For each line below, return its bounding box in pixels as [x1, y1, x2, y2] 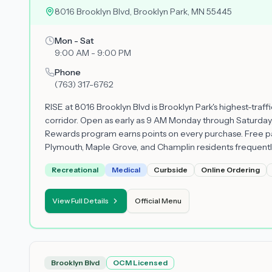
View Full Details [52, 196, 109, 205]
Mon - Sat [55, 35, 94, 46]
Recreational [52, 165, 98, 174]
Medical [112, 165, 140, 174]
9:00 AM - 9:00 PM [55, 47, 131, 58]
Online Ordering [201, 165, 260, 174]
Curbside [154, 165, 188, 174]
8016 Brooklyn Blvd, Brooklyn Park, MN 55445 [55, 6, 232, 17]
